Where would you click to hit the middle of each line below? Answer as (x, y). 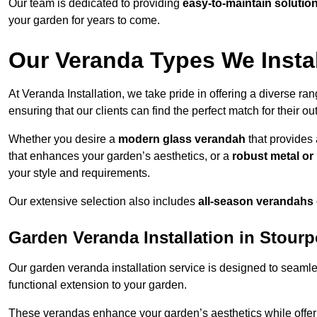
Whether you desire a (63, 139)
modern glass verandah (182, 139)
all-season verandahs (256, 202)
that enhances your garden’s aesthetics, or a (120, 156)
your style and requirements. (79, 173)
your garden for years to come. (84, 21)
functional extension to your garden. (98, 285)
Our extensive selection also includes (103, 202)
